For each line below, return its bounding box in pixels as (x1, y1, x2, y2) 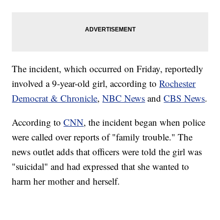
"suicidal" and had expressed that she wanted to (12, 160, 190, 173)
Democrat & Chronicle (12, 92, 98, 105)
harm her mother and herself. (12, 175, 120, 188)
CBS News (164, 92, 205, 105)
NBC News (102, 92, 145, 105)
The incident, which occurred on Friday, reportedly (12, 62, 204, 75)
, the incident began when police (83, 116, 206, 129)
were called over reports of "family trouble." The (12, 131, 193, 143)
